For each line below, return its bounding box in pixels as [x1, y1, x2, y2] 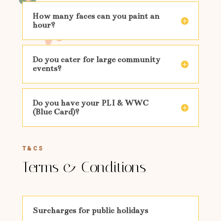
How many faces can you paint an [32, 11, 159, 22]
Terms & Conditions [22, 158, 146, 177]
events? [32, 64, 62, 74]
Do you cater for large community [32, 55, 160, 65]
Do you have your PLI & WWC [32, 98, 148, 109]
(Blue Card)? [32, 107, 79, 117]
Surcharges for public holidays [32, 206, 148, 216]
